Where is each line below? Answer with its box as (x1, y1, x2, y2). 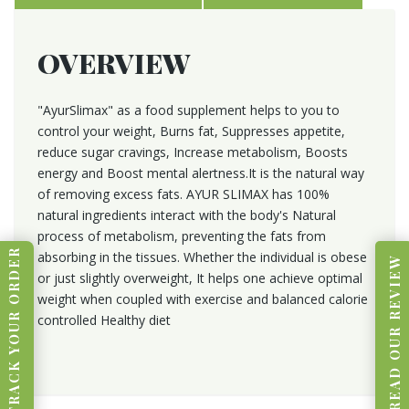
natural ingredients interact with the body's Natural (37, 206, 336, 224)
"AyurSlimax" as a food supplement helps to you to (37, 101, 340, 119)
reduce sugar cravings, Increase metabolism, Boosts (37, 143, 348, 161)
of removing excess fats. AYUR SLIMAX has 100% (37, 185, 330, 203)
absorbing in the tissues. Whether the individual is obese (37, 248, 367, 266)
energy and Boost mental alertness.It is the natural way (37, 164, 364, 182)
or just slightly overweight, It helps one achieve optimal (37, 269, 362, 287)
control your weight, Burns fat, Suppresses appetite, (37, 122, 345, 140)
